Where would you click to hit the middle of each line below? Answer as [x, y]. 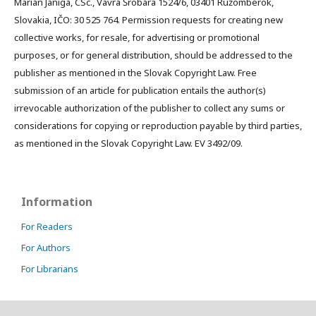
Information [57, 201]
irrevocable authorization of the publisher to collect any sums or [150, 108]
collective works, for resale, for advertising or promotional [137, 37]
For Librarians [50, 268]
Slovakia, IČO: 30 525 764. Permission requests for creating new [148, 19]
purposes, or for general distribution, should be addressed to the [153, 55]
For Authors [46, 247]
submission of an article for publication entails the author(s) [140, 90]
